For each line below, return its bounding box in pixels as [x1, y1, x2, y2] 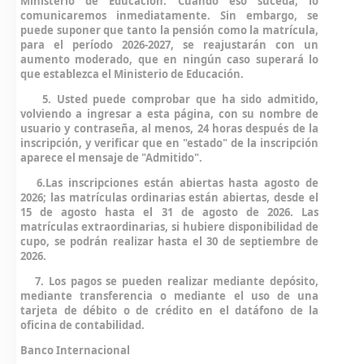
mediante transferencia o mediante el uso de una [20, 288, 318, 303]
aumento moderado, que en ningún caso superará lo [20, 52, 318, 67]
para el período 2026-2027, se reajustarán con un [20, 37, 318, 52]
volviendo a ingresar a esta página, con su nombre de [20, 106, 318, 121]
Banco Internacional [20, 343, 130, 357]
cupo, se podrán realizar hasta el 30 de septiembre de [20, 234, 318, 249]
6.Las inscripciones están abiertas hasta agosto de [20, 175, 318, 190]
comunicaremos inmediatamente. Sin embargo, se [20, 8, 318, 23]
